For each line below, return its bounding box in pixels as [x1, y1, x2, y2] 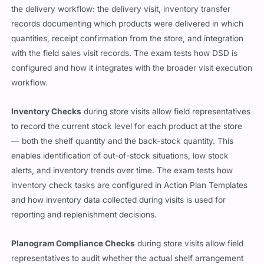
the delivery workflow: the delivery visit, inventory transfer [11, 4, 231, 14]
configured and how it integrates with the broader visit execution [11, 62, 253, 72]
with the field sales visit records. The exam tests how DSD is [11, 48, 238, 58]
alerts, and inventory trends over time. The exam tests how [11, 165, 233, 175]
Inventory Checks [11, 106, 82, 116]
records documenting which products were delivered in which [11, 18, 244, 28]
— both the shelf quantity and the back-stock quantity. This [11, 136, 234, 146]
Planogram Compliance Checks [11, 238, 136, 248]
